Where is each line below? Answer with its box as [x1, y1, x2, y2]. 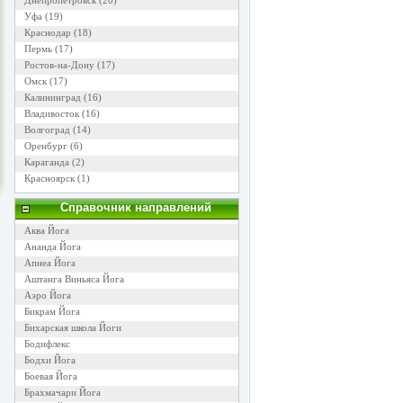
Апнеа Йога [23, 257, 76, 268]
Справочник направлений [59, 201, 211, 214]
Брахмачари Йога [23, 387, 101, 398]
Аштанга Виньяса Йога [23, 273, 124, 284]
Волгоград [23, 124, 70, 135]
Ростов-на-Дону [23, 59, 94, 70]
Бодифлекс [23, 338, 70, 349]
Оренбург [23, 140, 67, 151]
